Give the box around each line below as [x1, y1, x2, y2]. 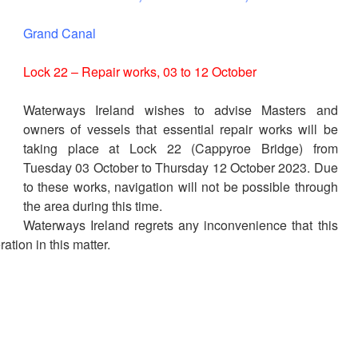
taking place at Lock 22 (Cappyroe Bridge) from [23, 139, 338, 158]
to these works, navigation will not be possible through [23, 177, 338, 197]
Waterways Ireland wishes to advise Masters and [23, 101, 338, 120]
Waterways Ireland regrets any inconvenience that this [23, 216, 338, 235]
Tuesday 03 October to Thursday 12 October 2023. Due [23, 158, 338, 177]
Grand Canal [23, 24, 96, 43]
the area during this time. [23, 197, 162, 216]
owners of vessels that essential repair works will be [23, 120, 338, 139]
